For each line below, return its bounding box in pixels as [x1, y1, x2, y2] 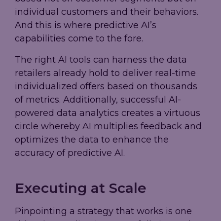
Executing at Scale [15, 180, 147, 197]
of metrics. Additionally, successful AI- [15, 94, 181, 106]
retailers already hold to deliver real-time [15, 68, 196, 79]
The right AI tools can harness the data [15, 54, 187, 66]
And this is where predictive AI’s [15, 20, 156, 31]
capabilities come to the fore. [15, 33, 143, 44]
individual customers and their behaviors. [15, 6, 198, 18]
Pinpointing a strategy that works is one [15, 206, 192, 217]
